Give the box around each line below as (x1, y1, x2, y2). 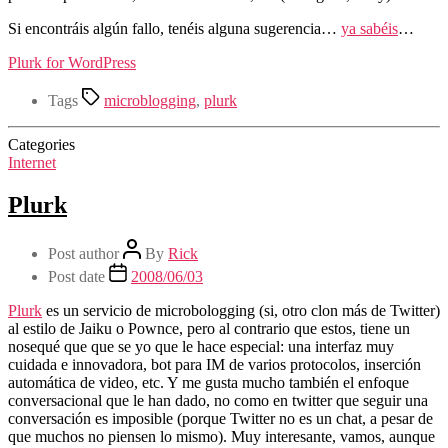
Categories (8, 135, 75, 153)
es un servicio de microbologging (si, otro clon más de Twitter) (42, 301, 440, 319)
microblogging (104, 91, 196, 109)
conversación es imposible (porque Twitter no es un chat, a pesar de (8, 409, 433, 427)
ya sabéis (341, 19, 398, 37)
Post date (48, 267, 105, 285)
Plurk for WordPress (8, 53, 136, 71)
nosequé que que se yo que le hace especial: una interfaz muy (8, 337, 394, 355)
